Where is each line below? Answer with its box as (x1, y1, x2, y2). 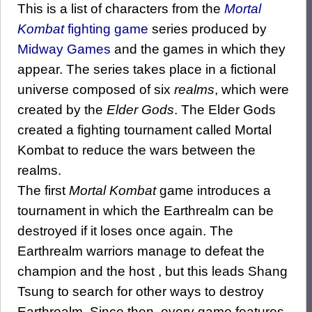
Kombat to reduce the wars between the (17, 142, 256, 157)
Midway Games (17, 41, 111, 56)
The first (17, 182, 69, 198)
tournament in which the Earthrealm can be (17, 203, 274, 218)
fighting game (68, 21, 148, 36)
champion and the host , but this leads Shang (17, 263, 288, 279)
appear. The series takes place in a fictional (17, 61, 276, 77)
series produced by (148, 21, 267, 36)
